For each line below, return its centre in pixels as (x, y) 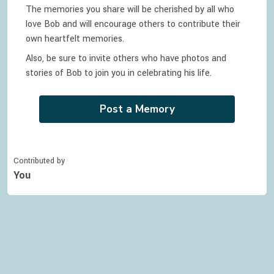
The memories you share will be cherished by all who (130, 9)
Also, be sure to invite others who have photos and (126, 58)
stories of (45, 73)
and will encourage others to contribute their (150, 24)
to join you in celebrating (132, 73)
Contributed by (39, 161)
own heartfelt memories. (75, 39)
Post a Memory (137, 109)
